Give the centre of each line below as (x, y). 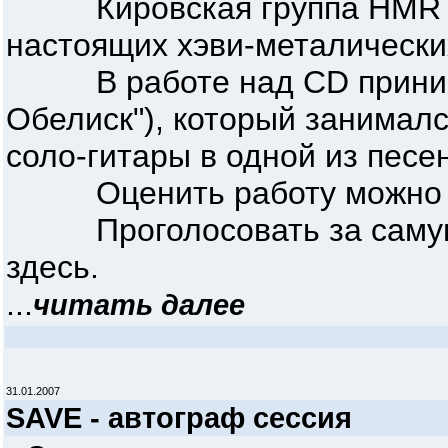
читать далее (139, 304)
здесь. (52, 267)
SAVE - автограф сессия (179, 417)
